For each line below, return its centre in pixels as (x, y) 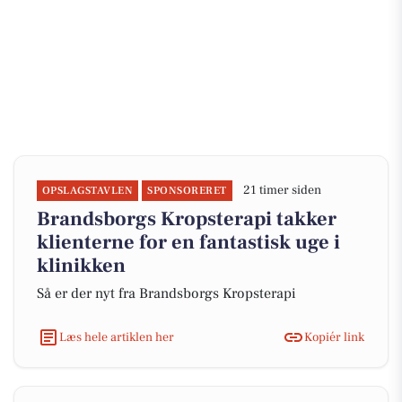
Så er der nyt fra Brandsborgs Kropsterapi (166, 293)
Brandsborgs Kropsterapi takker (187, 219)
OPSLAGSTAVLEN (88, 191)
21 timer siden (282, 190)
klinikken (81, 266)
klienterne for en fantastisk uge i (188, 242)
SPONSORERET (187, 191)
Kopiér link (334, 337)
